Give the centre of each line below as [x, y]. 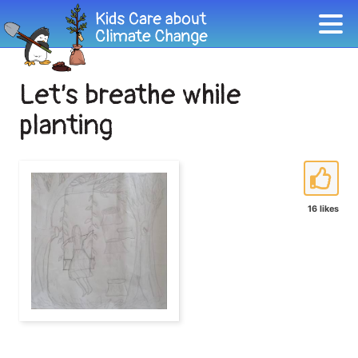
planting [66, 125]
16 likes [323, 209]
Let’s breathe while [130, 95]
